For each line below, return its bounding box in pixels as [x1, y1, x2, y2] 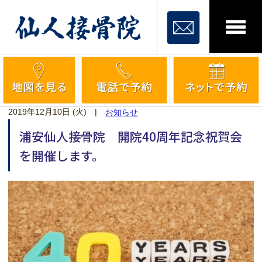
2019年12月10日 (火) [8, 107, 87, 117]
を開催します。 [19, 147, 105, 165]
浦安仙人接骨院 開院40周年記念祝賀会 [19, 127, 243, 145]
